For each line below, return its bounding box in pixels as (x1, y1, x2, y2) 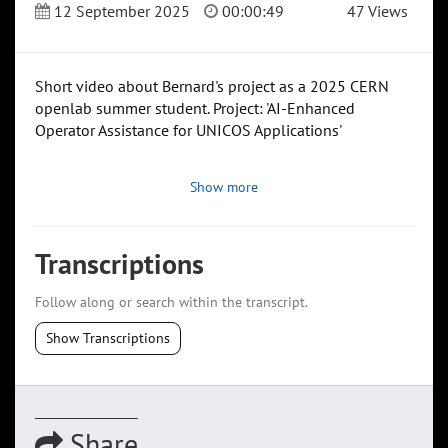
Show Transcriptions (46, 329, 170, 348)
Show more (190, 178, 258, 197)
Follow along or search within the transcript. (35, 293, 308, 312)
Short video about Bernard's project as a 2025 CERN (35, 76, 389, 97)
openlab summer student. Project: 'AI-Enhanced (35, 98, 355, 119)
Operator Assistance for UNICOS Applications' (35, 120, 342, 141)
